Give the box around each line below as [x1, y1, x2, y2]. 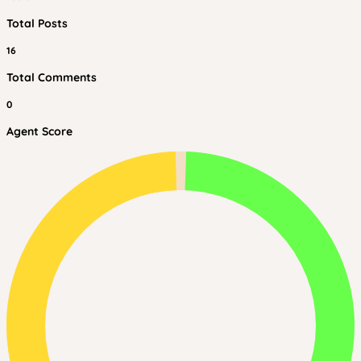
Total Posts [6, 16, 68, 31]
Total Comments [6, 70, 97, 85]
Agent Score [6, 124, 73, 139]
